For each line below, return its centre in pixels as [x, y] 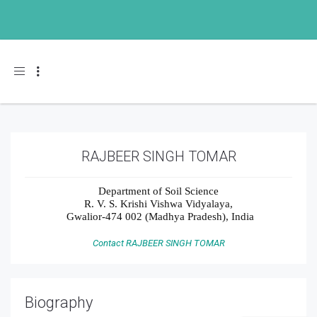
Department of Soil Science [158, 191]
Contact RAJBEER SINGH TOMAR [158, 243]
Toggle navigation [53, 70]
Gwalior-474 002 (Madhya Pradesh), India [160, 216]
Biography [59, 302]
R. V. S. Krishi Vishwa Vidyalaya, [158, 203]
